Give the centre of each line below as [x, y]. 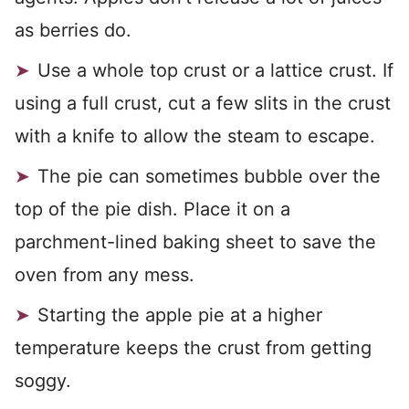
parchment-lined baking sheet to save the [195, 242]
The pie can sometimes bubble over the [209, 177]
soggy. [43, 381]
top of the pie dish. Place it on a [152, 210]
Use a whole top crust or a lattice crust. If [215, 71]
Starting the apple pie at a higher [180, 315]
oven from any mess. [105, 275]
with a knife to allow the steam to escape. [195, 136]
